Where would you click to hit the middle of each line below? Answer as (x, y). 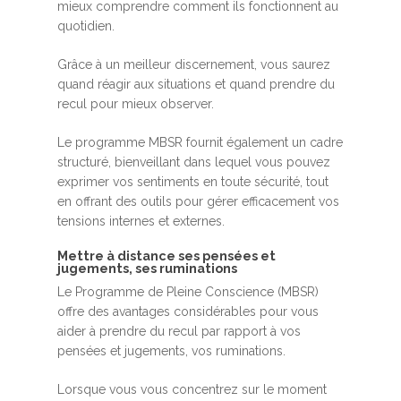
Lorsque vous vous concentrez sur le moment (192, 390)
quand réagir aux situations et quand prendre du (196, 85)
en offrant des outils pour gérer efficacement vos (198, 202)
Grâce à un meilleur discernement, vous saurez (194, 65)
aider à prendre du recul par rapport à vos (179, 332)
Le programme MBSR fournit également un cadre (200, 143)
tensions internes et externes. (141, 222)
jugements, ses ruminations (147, 269)
